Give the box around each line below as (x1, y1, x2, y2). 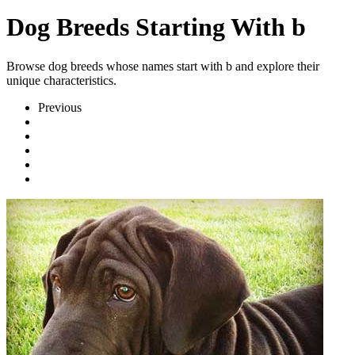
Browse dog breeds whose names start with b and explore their (6, 59, 319, 73)
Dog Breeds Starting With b (6, 13, 306, 42)
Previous (38, 100, 82, 114)
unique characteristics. (6, 73, 116, 87)
